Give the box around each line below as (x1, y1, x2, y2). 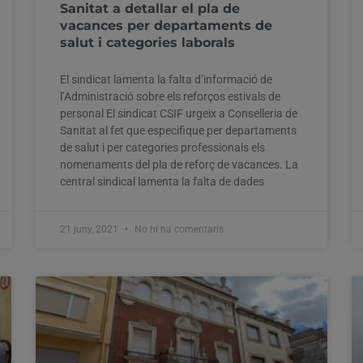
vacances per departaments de (60, 17, 272, 33)
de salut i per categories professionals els (60, 140, 265, 154)
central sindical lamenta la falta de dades (60, 174, 264, 188)
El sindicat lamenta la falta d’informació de (60, 72, 272, 86)
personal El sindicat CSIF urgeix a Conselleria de (60, 106, 297, 120)
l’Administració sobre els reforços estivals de (60, 89, 280, 103)
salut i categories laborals (60, 34, 235, 50)
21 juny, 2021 (60, 223, 121, 235)
